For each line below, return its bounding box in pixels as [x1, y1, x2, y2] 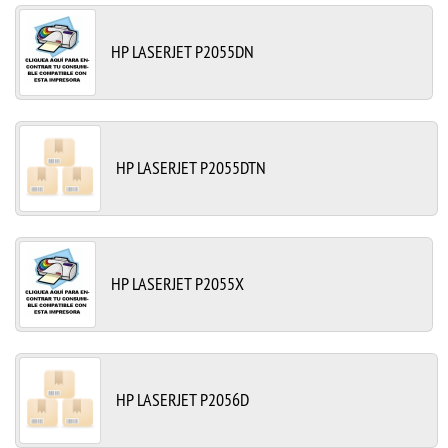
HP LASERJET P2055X [111, 271, 244, 295]
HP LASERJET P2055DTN [116, 155, 266, 179]
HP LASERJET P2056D [116, 387, 249, 411]
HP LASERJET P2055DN [111, 39, 254, 63]
